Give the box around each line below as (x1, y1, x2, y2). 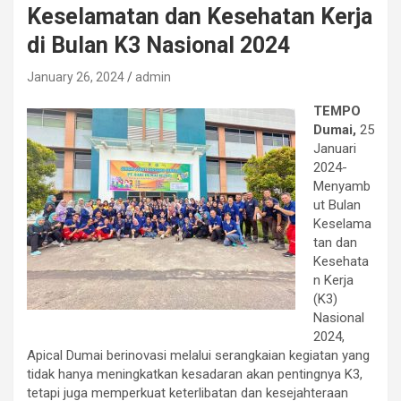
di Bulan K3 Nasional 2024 (27, 31, 290, 58)
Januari (313, 140, 356, 157)
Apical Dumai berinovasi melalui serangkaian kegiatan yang (27, 346, 370, 363)
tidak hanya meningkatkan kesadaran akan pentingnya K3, (27, 365, 363, 382)
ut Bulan (313, 196, 361, 213)
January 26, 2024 (27, 69, 124, 84)
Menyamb (313, 177, 371, 194)
